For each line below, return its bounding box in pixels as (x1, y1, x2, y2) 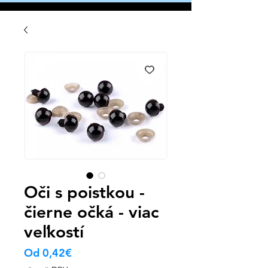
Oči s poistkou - (24, 182, 145, 203)
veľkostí (24, 221, 84, 242)
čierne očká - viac (24, 202, 159, 223)
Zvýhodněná (71, 245, 132, 260)
